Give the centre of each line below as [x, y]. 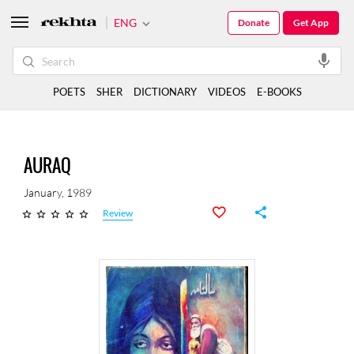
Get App [311, 23]
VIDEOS [226, 92]
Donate [254, 23]
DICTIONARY [165, 92]
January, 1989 [58, 192]
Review [118, 213]
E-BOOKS [279, 92]
